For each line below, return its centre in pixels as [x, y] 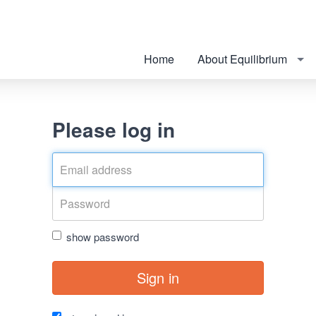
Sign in [158, 277]
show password [103, 236]
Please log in [114, 129]
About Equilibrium [242, 59]
